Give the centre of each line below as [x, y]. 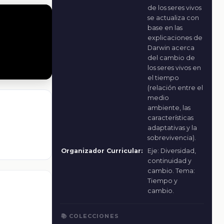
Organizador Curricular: [101, 150]
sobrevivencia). [171, 137]
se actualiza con [173, 17]
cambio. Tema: [171, 170]
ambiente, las [169, 107]
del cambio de [171, 57]
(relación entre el [175, 87]
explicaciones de [175, 37]
